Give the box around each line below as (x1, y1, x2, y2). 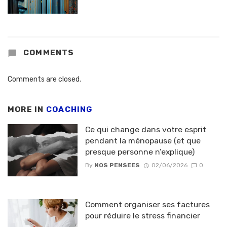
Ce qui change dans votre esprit (85, 124, 206, 134)
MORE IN (8, 105, 46, 115)
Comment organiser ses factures (85, 200, 210, 210)
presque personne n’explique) (85, 146, 195, 157)
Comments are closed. (8, 75, 81, 84)
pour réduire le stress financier (85, 211, 200, 221)
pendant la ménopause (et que (85, 135, 201, 145)
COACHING (46, 105, 93, 115)
